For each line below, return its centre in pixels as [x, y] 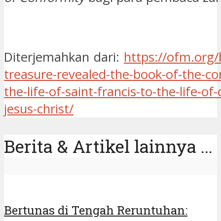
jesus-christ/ [39, 109]
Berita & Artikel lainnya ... [108, 146]
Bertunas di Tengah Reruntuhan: [96, 210]
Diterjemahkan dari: [64, 57]
